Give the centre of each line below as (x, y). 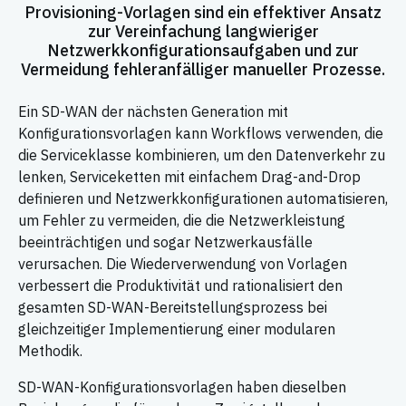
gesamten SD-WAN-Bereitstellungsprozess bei (173, 308)
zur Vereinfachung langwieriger (203, 32)
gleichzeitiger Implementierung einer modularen (177, 329)
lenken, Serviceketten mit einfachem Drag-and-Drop (189, 177)
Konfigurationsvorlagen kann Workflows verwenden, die (201, 134)
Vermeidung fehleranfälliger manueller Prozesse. (203, 70)
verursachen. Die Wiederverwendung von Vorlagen (183, 264)
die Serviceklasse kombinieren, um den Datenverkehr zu (202, 155)
